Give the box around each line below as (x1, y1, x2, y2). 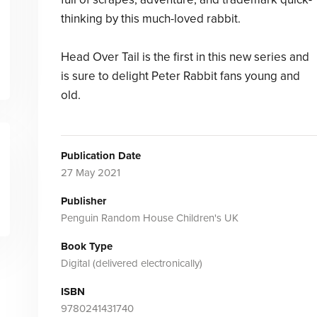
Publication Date (60, 149, 141, 162)
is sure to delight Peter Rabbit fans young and (60, 69, 300, 83)
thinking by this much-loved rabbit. (60, 11, 241, 26)
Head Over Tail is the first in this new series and (60, 50, 309, 64)
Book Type (60, 240, 113, 253)
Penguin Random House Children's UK (60, 212, 238, 224)
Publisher (60, 195, 106, 207)
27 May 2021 (60, 166, 120, 179)
